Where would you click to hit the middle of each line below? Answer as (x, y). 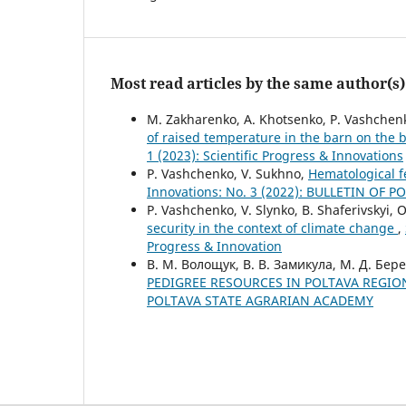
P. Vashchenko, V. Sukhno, (227, 173)
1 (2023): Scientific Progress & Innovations (275, 155)
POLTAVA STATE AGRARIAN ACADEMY (260, 300)
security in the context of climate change (272, 227)
